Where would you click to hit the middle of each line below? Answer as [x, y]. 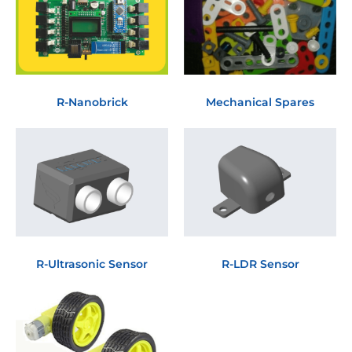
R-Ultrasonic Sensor [92, 264]
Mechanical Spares [260, 103]
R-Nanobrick [92, 103]
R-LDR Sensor [260, 264]
